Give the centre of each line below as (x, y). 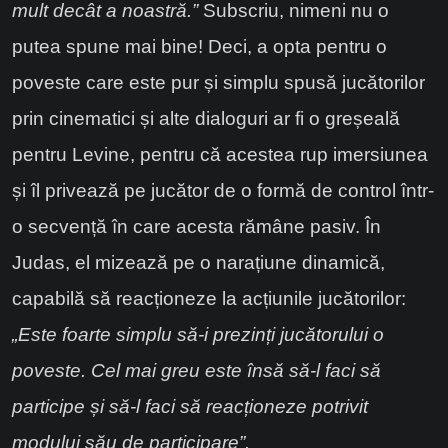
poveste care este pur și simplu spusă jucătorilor (218, 83)
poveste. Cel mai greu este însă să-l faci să (196, 371)
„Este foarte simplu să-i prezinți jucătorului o (198, 335)
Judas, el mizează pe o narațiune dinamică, (198, 263)
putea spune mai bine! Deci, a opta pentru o (199, 47)
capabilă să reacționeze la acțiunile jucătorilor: (209, 299)
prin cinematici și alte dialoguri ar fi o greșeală (206, 119)
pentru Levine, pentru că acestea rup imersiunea (220, 155)
